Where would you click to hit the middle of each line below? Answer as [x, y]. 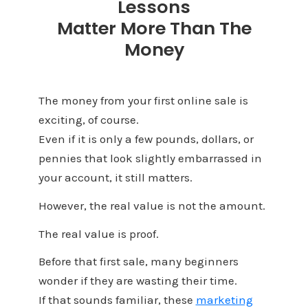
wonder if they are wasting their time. [137, 281]
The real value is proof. [98, 233]
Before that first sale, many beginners [138, 262]
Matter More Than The [154, 28]
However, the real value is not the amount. [152, 205]
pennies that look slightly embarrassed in [150, 158]
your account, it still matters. [115, 178]
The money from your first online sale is [143, 101]
